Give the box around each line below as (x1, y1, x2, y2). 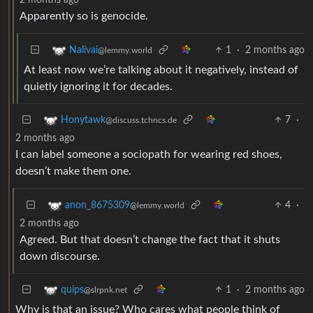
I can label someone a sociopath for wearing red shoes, (15, 148, 282, 160)
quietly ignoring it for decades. (24, 80, 173, 92)
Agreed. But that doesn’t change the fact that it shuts (20, 233, 280, 245)
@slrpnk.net (84, 285, 127, 294)
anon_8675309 (65, 200, 130, 210)
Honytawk (61, 115, 105, 125)
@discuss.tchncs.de (105, 115, 177, 124)
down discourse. (20, 250, 100, 262)
